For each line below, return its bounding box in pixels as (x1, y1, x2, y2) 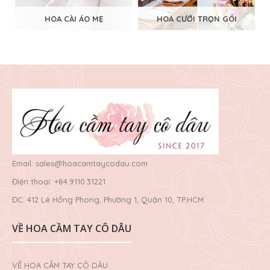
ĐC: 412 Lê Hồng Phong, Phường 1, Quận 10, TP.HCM (12, 195, 204, 205)
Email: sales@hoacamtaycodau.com (12, 159, 148, 169)
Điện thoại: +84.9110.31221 (12, 177, 105, 187)
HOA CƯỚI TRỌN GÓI (156, 13, 237, 24)
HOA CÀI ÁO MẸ (44, 13, 103, 24)
